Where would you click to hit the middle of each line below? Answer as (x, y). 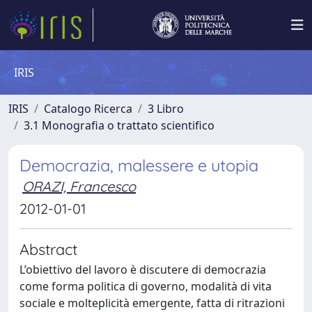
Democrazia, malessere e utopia (139, 165)
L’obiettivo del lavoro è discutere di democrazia (143, 270)
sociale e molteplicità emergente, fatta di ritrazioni (152, 303)
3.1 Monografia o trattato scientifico (119, 125)
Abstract (48, 249)
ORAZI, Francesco (79, 186)
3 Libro (166, 109)
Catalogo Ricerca (88, 109)
